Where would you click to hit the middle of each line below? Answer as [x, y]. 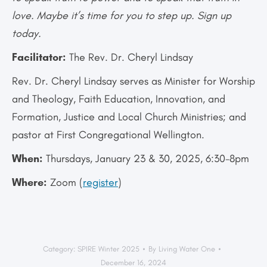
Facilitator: [39, 58]
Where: [30, 183]
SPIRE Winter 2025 [108, 249]
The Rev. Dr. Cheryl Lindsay [130, 58]
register [100, 183]
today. [27, 34]
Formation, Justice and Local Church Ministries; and [129, 117]
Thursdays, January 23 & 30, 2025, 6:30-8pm [146, 159]
